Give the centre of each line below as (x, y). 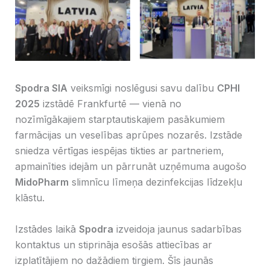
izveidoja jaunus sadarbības (178, 229)
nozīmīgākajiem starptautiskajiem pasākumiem (120, 120)
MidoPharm (42, 182)
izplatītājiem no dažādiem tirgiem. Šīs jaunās (115, 260)
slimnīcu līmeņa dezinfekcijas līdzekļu (156, 182)
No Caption (198, 21)
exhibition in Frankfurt (73, 29)
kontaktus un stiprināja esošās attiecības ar (114, 244)
